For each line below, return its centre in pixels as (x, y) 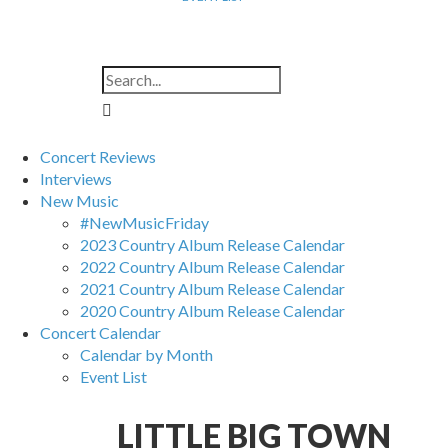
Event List (113, 377)
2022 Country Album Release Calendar (212, 267)
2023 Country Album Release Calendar (212, 245)
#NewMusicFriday (144, 223)
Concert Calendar (100, 333)
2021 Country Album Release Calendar (212, 289)
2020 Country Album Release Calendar (212, 311)
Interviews (76, 179)
